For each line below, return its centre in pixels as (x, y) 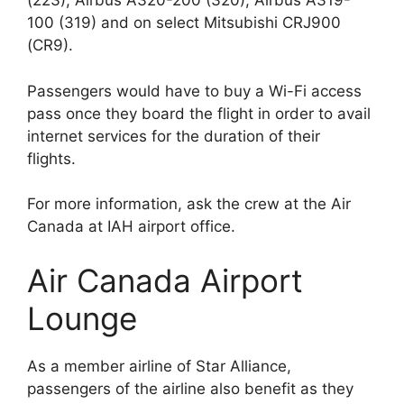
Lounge (82, 318)
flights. (54, 158)
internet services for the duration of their (174, 136)
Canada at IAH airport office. (131, 227)
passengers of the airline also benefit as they (190, 388)
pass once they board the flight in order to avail (199, 113)
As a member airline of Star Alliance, (159, 366)
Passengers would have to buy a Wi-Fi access (194, 91)
